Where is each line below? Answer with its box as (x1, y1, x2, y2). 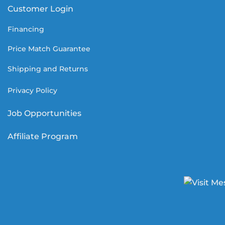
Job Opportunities (8, 108, 83, 118)
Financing (8, 24, 44, 34)
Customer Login (8, 4, 73, 14)
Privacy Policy (8, 85, 57, 95)
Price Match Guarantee (8, 44, 90, 54)
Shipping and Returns (8, 64, 88, 74)
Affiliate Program (8, 131, 80, 141)
